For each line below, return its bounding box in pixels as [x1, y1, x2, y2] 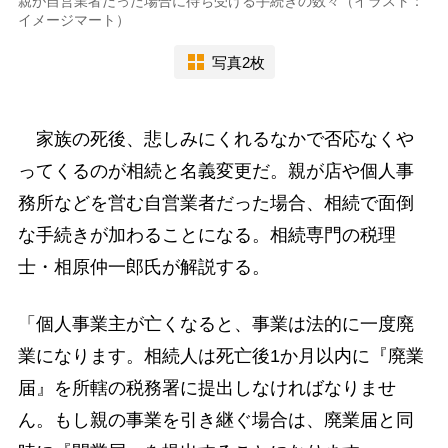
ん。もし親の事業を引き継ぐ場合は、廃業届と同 [17, 410, 414, 431]
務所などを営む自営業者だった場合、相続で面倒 [17, 193, 414, 214]
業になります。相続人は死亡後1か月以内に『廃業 [17, 346, 424, 367]
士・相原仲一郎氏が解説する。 [17, 257, 270, 278]
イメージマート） [17, 12, 130, 29]
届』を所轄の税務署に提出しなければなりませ [17, 378, 396, 399]
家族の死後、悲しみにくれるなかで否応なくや [17, 129, 414, 150]
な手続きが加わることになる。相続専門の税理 [17, 225, 396, 246]
